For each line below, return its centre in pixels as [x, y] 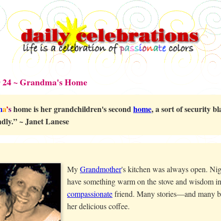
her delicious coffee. [98, 206]
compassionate [90, 194]
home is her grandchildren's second [72, 109]
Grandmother [101, 169]
